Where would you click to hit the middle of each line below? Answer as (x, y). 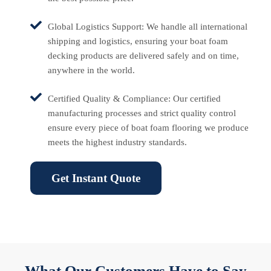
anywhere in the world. (91, 70)
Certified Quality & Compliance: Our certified (134, 99)
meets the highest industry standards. (117, 142)
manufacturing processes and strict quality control (142, 113)
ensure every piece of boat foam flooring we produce (148, 128)
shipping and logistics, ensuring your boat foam (138, 41)
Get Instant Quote (96, 178)
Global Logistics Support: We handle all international (147, 27)
